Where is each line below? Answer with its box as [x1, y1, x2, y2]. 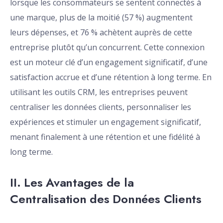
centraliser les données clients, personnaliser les [10, 102, 191, 113]
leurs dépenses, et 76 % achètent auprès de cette [10, 27, 192, 38]
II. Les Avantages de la [10, 174, 134, 192]
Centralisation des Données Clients [10, 190, 202, 208]
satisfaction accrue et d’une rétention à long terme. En [10, 72, 212, 83]
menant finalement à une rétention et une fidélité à [10, 131, 200, 143]
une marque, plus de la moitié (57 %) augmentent [10, 12, 193, 23]
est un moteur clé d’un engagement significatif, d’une [10, 57, 208, 68]
